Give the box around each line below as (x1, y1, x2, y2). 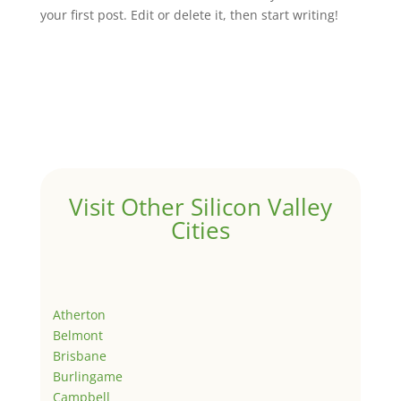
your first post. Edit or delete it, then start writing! (39, 6, 338, 24)
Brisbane (52, 347, 107, 365)
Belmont (52, 327, 103, 345)
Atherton (52, 306, 106, 324)
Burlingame (52, 368, 123, 386)
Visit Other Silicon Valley (68, 191, 332, 224)
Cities (170, 214, 230, 247)
